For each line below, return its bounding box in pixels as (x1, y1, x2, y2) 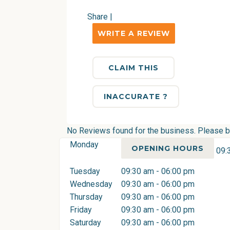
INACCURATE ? (104, 92, 168, 101)
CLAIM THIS (108, 63, 159, 72)
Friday (70, 205, 92, 215)
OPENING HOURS (131, 144, 204, 153)
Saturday (70, 218, 101, 227)
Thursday (70, 192, 103, 202)
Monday (70, 140, 99, 149)
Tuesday (70, 166, 100, 176)
